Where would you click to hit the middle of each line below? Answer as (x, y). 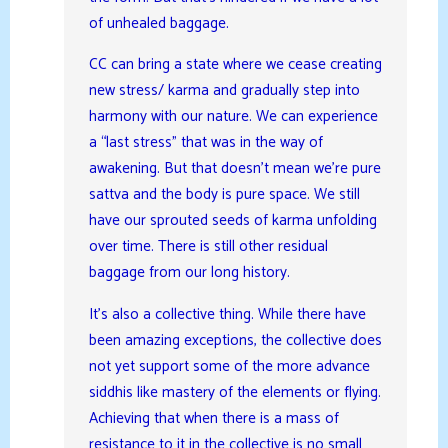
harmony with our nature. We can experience (233, 117)
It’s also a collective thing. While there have (227, 314)
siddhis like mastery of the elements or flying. (234, 392)
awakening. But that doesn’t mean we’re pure (234, 169)
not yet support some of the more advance (229, 366)
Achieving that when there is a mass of (213, 418)
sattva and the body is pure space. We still (224, 195)
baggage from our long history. (189, 273)
